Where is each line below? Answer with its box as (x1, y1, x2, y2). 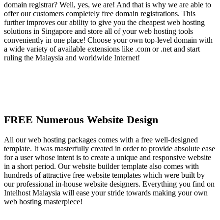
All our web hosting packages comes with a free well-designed (4, 135, 198, 144)
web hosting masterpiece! (4, 197, 82, 206)
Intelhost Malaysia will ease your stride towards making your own (4, 188, 208, 197)
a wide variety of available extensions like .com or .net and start (4, 45, 200, 54)
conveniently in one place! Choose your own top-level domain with (4, 36, 213, 45)
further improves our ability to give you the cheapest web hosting (4, 18, 205, 27)
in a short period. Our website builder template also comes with (4, 162, 199, 170)
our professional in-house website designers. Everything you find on (4, 179, 215, 188)
